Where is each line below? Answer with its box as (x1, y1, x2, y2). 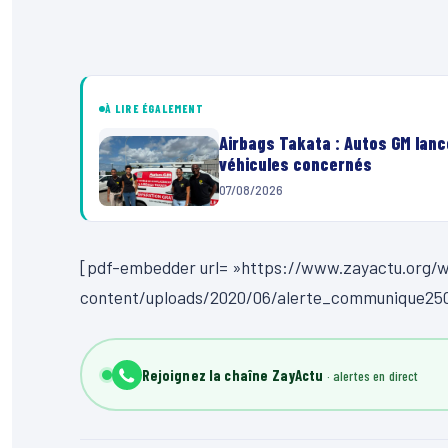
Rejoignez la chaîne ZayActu (141, 365, 324, 384)
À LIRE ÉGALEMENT (105, 102, 205, 116)
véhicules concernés (219, 153, 372, 176)
